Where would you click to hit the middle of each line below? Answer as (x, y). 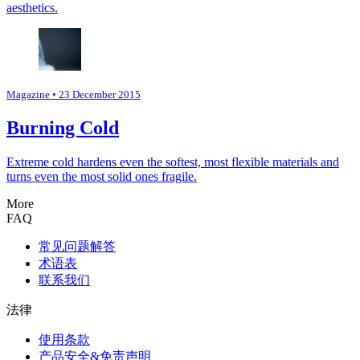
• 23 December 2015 (95, 94)
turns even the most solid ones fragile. (102, 176)
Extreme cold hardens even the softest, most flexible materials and (173, 162)
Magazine (28, 94)
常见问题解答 (77, 246)
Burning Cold (63, 127)
